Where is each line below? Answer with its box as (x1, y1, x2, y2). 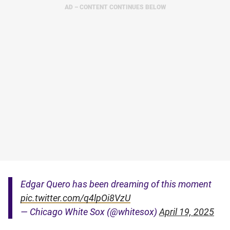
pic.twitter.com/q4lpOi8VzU (21, 193, 130, 203)
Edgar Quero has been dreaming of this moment (21, 179, 212, 189)
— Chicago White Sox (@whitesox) (21, 206, 159, 217)
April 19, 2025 (159, 206, 214, 217)
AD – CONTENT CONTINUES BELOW (64, 4, 166, 11)
